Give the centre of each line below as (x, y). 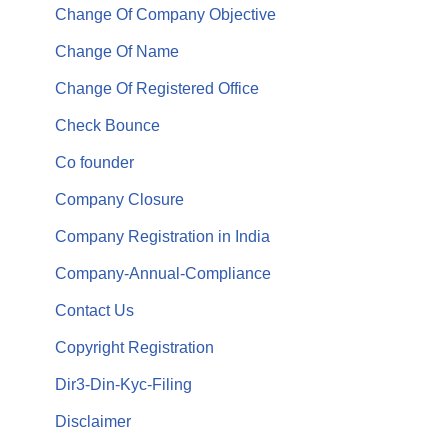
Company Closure (119, 199)
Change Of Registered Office (157, 88)
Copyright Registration (134, 347)
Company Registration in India (162, 236)
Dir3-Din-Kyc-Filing (123, 384)
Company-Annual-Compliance (163, 273)
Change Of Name (117, 51)
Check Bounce (107, 125)
